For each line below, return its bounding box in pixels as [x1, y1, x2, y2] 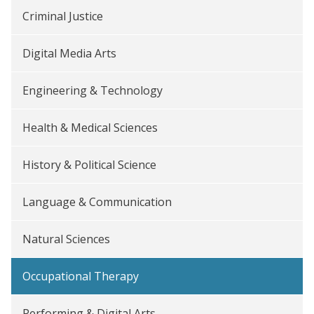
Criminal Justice [22, 8, 103, 24]
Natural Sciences [22, 231, 110, 247]
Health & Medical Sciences [22, 120, 158, 135]
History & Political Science [22, 157, 156, 172]
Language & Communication [22, 194, 172, 210]
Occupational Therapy [22, 268, 139, 284]
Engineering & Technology [22, 83, 163, 98]
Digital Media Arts [22, 46, 116, 61]
